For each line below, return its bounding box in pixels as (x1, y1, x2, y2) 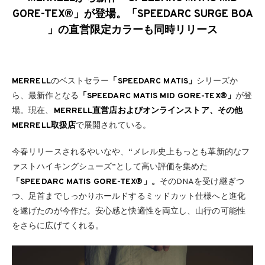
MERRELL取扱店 (12, 120, 76, 131)
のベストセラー (50, 76, 109, 86)
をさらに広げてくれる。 (12, 221, 104, 231)
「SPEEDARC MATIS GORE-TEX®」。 (12, 176, 160, 187)
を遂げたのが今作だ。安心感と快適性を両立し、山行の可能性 (12, 206, 245, 216)
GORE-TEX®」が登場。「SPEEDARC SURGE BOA (12, 7, 253, 21)
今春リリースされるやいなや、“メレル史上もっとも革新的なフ (12, 147, 250, 157)
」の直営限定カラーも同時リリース (47, 23, 218, 37)
